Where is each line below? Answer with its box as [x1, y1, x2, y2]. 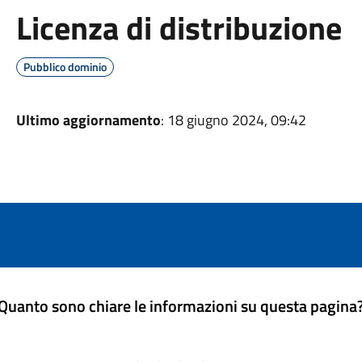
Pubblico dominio [23, 58, 107, 75]
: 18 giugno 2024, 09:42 [160, 109, 306, 131]
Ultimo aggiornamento [15, 109, 161, 131]
